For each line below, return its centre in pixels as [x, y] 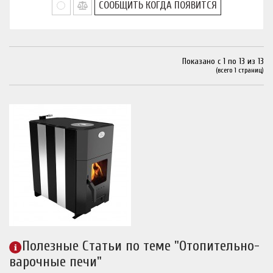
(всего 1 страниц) [240, 70]
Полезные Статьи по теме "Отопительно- [141, 246]
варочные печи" [55, 262]
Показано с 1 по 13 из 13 [223, 61]
